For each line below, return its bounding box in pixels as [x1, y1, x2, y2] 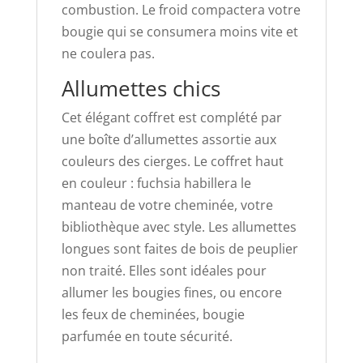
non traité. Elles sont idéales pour [61, 261, 267, 280]
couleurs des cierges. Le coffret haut [61, 152, 284, 170]
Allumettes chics [61, 73, 220, 103]
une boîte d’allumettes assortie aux [61, 130, 276, 148]
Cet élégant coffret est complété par [61, 108, 282, 126]
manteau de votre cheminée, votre [61, 195, 273, 214]
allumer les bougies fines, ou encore [61, 283, 282, 301]
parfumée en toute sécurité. [61, 327, 233, 345]
